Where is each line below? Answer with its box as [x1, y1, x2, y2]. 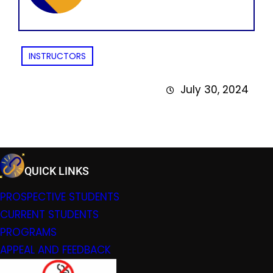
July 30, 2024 [180, 82, 249, 97]
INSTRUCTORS [29, 50, 86, 63]
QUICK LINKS [24, 164, 89, 177]
